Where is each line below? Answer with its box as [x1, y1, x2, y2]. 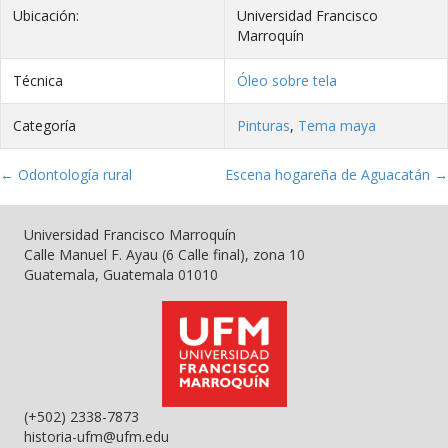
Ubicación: [13, 5, 79, 25]
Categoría [13, 115, 76, 135]
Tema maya [298, 115, 376, 135]
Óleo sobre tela [237, 70, 337, 90]
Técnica [13, 70, 63, 90]
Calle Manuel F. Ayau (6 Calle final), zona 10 [24, 244, 305, 264]
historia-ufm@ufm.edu [24, 426, 169, 446]
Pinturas [237, 115, 290, 135]
